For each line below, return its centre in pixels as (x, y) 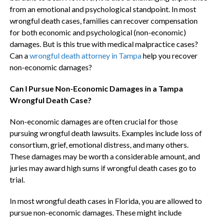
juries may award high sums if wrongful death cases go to (103, 168)
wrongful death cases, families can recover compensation (104, 21)
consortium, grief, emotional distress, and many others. (99, 145)
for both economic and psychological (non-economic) (98, 32)
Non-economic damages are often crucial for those (94, 122)
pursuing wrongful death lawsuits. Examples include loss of (106, 133)
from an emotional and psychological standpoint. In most (103, 9)
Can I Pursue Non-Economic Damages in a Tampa (96, 89)
